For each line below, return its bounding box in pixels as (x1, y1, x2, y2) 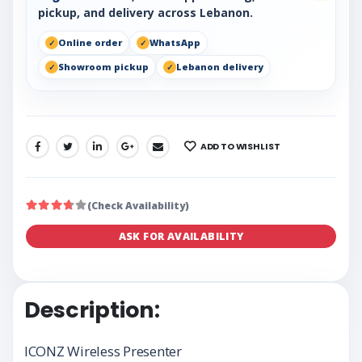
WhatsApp (149, 36, 200, 49)
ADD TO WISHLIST (200, 140, 280, 153)
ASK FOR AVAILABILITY (118, 229, 244, 243)
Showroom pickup (58, 61, 149, 74)
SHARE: (25, 143, 61, 158)
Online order (58, 36, 122, 49)
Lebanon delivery (176, 61, 263, 74)
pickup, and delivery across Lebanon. (38, 4, 253, 20)
